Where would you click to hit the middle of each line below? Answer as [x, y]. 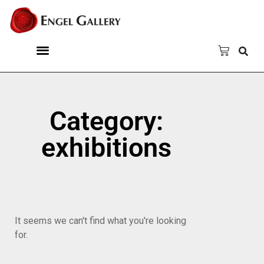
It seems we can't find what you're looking [100, 221]
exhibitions [106, 148]
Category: [106, 121]
